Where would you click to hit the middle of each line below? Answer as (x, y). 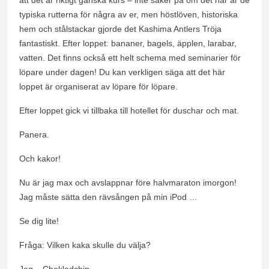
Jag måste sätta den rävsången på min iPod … (108, 197)
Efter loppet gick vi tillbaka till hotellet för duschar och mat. (129, 110)
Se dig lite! (39, 221)
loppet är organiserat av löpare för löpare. (98, 86)
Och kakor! (40, 158)
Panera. (34, 134)
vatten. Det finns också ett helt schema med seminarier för (130, 57)
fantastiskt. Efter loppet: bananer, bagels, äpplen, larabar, (128, 43)
